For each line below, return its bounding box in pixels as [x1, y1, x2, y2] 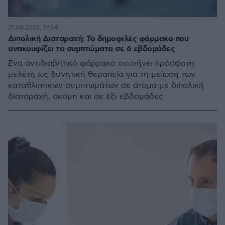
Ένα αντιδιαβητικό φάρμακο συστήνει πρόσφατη [8, 59, 194, 68]
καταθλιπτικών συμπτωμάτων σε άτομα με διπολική [8, 81, 204, 90]
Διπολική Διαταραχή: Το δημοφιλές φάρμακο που [8, 34, 188, 44]
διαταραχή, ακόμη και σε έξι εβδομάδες [8, 92, 163, 101]
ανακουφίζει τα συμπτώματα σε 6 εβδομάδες [8, 44, 175, 54]
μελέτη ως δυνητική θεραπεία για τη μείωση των [8, 70, 195, 79]
